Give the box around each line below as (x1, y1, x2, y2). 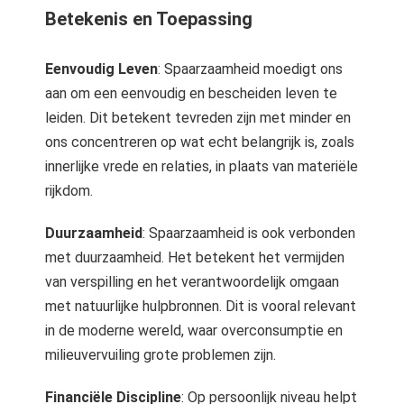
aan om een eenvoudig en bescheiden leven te (45, 85, 337, 102)
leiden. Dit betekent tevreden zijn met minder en (45, 109, 351, 126)
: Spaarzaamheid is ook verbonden (142, 225, 355, 242)
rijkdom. (45, 182, 93, 199)
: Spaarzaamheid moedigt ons (158, 60, 343, 78)
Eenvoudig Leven (45, 60, 158, 78)
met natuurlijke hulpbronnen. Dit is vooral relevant (45, 298, 356, 315)
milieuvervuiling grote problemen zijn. (45, 346, 276, 363)
